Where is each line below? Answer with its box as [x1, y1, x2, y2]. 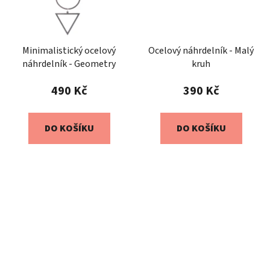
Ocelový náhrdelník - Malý [148, 43, 254, 57]
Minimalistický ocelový [22, 43, 116, 57]
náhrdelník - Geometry [22, 57, 116, 71]
